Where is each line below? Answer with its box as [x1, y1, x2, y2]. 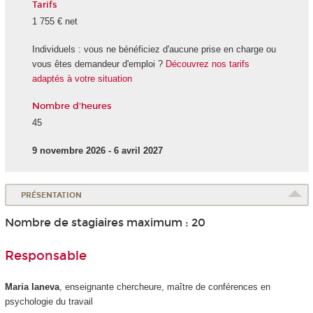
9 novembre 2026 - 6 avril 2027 [31, 145, 163, 156]
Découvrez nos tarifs [165, 59, 249, 70]
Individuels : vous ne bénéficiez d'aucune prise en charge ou [31, 44, 276, 55]
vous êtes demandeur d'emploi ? [31, 59, 166, 70]
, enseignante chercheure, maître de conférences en [59, 281, 270, 292]
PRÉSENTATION [21, 190, 82, 200]
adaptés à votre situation [31, 73, 132, 85]
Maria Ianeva [4, 281, 59, 292]
